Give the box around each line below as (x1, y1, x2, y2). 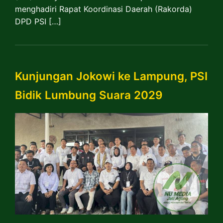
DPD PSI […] (15, 16, 61, 26)
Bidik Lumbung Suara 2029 (15, 88, 163, 102)
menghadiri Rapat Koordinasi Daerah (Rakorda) (15, 3, 192, 14)
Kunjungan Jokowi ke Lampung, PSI (15, 69, 208, 83)
